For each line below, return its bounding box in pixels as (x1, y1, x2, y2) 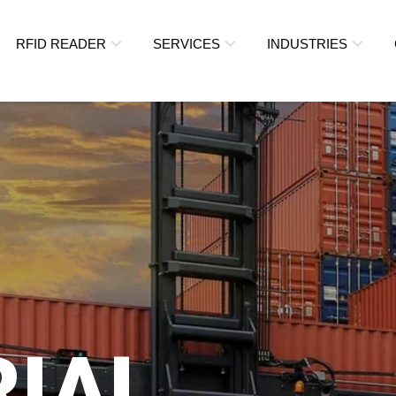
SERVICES (152, 36, 220, 51)
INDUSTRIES (266, 36, 347, 51)
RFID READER (15, 36, 106, 51)
